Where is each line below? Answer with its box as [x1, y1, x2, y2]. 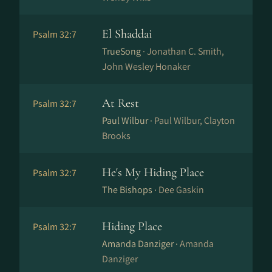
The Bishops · [102, 183, 158, 196]
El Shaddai [102, 27, 152, 41]
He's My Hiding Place [102, 165, 204, 180]
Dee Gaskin [158, 183, 204, 196]
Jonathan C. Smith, [147, 45, 224, 58]
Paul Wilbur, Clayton [154, 114, 235, 127]
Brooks [102, 129, 131, 142]
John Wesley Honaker [102, 60, 190, 73]
